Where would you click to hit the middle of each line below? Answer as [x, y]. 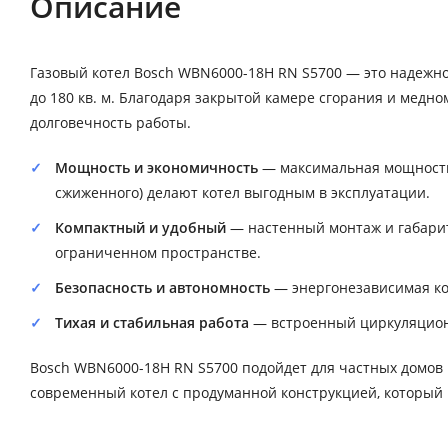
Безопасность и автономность [162, 288]
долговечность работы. [110, 123]
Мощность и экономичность [156, 168]
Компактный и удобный [140, 228]
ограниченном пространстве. [158, 253]
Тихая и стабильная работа [152, 323]
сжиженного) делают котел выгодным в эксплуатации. [242, 193]
